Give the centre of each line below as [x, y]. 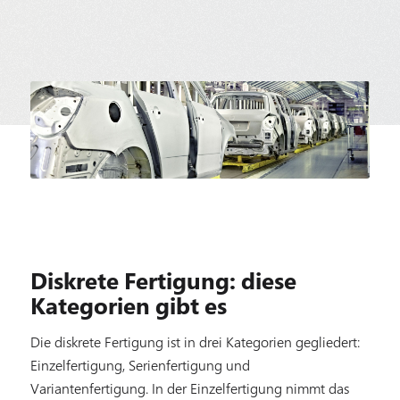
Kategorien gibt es [128, 305]
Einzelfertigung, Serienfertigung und [140, 365]
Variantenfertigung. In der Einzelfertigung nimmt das [189, 388]
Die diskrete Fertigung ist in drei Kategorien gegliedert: [195, 342]
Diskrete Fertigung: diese [163, 280]
